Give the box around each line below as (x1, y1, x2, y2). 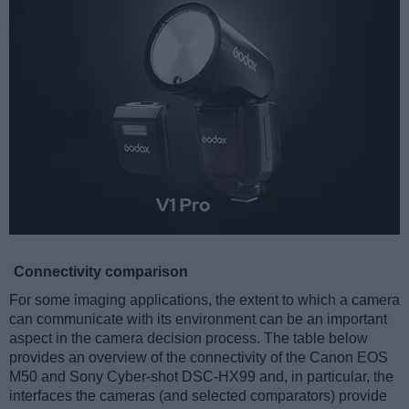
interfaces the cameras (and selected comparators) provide (9, 388, 387, 404)
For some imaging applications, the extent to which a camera (9, 292, 400, 309)
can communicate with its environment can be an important (9, 311, 387, 328)
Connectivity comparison (14, 264, 188, 280)
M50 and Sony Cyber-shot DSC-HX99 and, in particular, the (9, 369, 393, 385)
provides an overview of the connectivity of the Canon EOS (9, 350, 388, 366)
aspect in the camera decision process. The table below (9, 330, 368, 347)
